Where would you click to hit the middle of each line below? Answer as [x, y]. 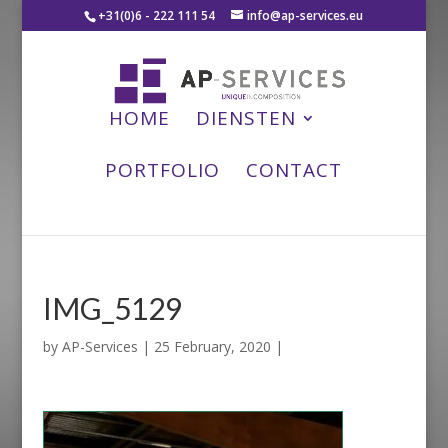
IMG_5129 [112, 307]
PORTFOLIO [163, 169]
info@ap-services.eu [305, 15]
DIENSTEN [246, 118]
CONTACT [294, 169]
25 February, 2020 [212, 346]
